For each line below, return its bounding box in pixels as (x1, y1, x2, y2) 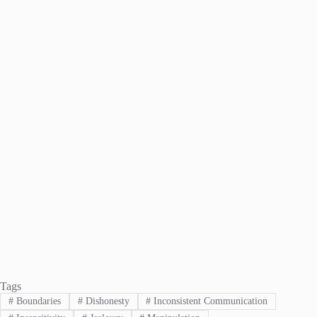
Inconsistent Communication (151, 295, 268, 306)
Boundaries (13, 295, 61, 306)
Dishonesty (82, 295, 129, 306)
